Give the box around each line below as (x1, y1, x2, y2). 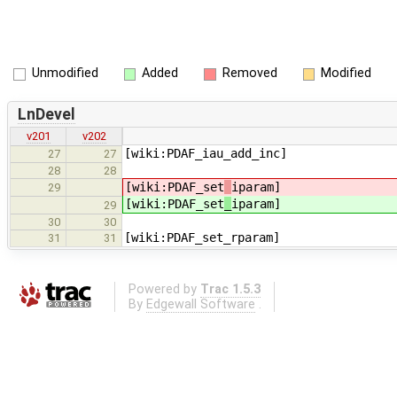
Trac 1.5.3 (199, 281, 261, 297)
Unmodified (31, 66, 98, 81)
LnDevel (17, 105, 75, 123)
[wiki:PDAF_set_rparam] (124, 230, 280, 245)
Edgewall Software (145, 296, 255, 312)
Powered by (128, 281, 200, 297)
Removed (222, 66, 277, 81)
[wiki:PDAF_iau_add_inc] (124, 146, 287, 161)
